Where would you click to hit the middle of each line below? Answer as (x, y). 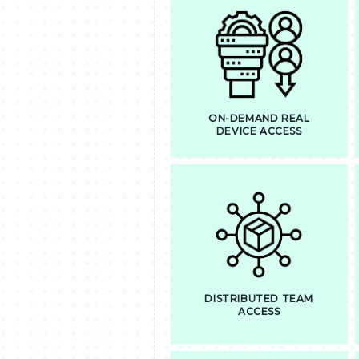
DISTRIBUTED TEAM (259, 298)
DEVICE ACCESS (259, 131)
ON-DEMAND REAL (259, 118)
